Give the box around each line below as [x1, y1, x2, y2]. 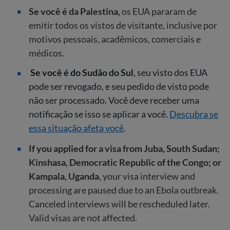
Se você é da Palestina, [29, 5, 120, 17]
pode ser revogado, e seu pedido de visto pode [29, 81, 209, 92]
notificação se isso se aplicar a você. [29, 108, 169, 120]
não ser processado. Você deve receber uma [29, 94, 199, 106]
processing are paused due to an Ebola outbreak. [29, 184, 219, 196]
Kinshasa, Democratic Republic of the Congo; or [29, 156, 221, 168]
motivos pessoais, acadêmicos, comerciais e [29, 33, 201, 45]
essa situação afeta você [29, 122, 124, 134]
